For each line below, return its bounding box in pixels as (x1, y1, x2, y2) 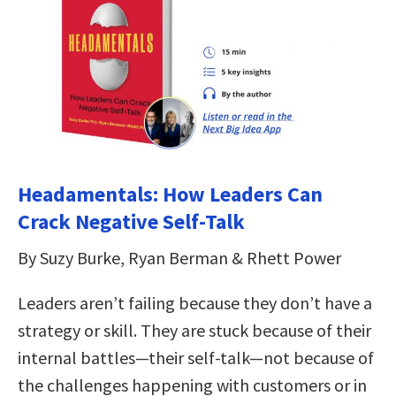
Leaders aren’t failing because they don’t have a (18, 291, 372, 314)
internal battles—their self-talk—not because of (18, 346, 374, 369)
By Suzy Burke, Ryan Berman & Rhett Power (18, 246, 341, 269)
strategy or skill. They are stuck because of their (18, 318, 371, 341)
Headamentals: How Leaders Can (18, 179, 323, 208)
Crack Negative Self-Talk (18, 207, 245, 235)
